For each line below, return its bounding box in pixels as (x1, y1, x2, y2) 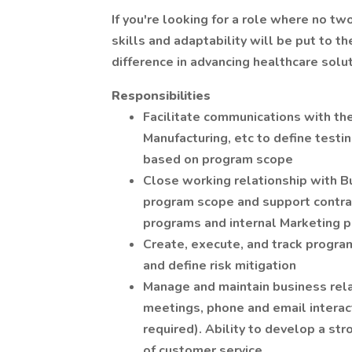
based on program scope (143, 151, 293, 168)
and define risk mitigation (143, 257, 296, 274)
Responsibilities (112, 87, 211, 104)
